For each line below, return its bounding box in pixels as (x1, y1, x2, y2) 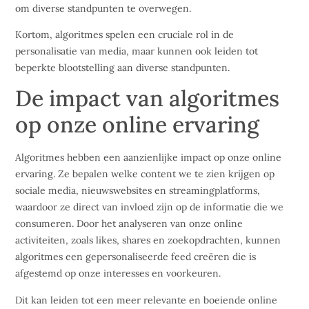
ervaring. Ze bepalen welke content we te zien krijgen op (15, 168, 275, 181)
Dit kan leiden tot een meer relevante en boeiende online (15, 293, 278, 306)
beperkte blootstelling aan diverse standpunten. (15, 61, 230, 74)
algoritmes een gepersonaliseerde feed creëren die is (15, 250, 257, 263)
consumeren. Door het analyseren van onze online (15, 217, 243, 230)
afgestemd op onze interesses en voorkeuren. (15, 267, 221, 280)
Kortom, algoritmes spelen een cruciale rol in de (15, 28, 235, 41)
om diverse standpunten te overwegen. (15, 1, 192, 14)
